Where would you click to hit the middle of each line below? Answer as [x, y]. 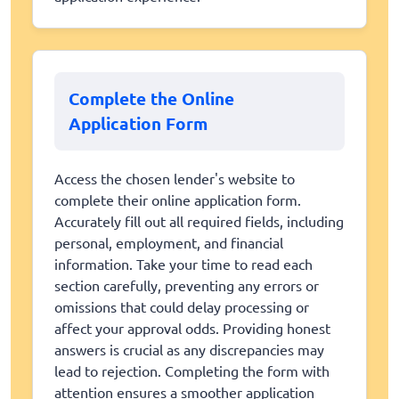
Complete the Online [151, 99]
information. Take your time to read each [183, 263]
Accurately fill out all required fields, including [199, 220]
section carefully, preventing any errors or [187, 285]
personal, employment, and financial [169, 242]
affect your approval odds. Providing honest [192, 327]
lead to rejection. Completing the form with [192, 370]
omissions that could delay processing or [182, 306]
